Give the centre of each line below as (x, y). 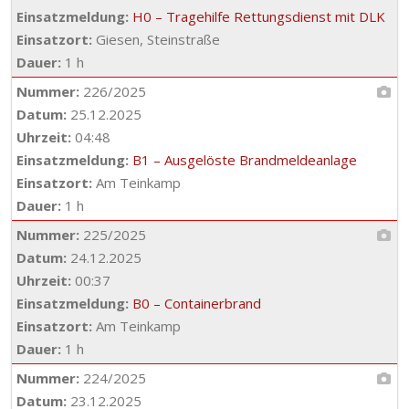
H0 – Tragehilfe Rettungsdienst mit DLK (259, 16)
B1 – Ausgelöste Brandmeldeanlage (245, 160)
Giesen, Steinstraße (156, 39)
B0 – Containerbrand (197, 303)
